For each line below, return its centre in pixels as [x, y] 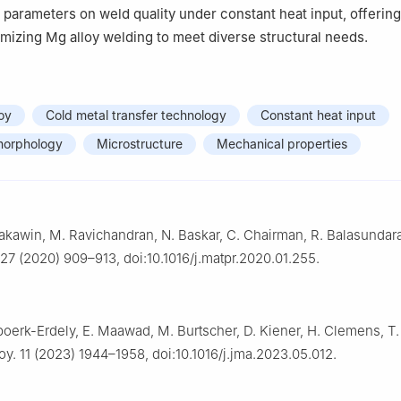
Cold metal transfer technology [136, 115]
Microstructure [140, 144]
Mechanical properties [282, 144]
